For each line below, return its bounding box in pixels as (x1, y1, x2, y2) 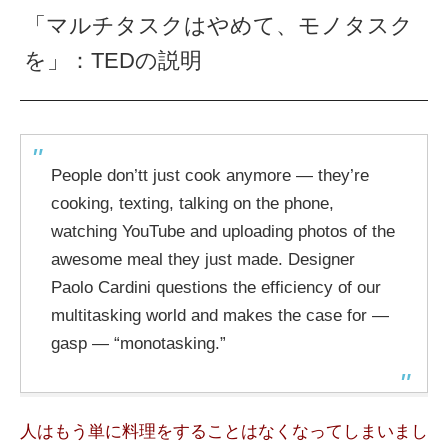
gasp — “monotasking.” (51, 333, 226, 353)
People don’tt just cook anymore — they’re (51, 165, 369, 185)
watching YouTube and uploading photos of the (51, 221, 395, 241)
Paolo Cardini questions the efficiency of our (51, 277, 381, 297)
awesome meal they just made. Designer (51, 249, 355, 269)
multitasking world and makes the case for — (51, 305, 389, 325)
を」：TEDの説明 (24, 47, 203, 73)
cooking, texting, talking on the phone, (51, 193, 334, 213)
